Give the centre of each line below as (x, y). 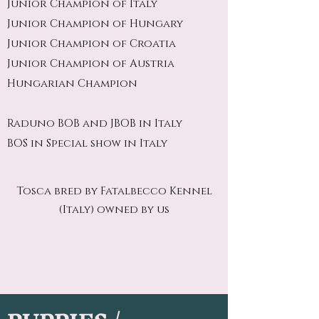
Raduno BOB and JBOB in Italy (95, 124)
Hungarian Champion (72, 84)
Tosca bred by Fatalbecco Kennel (114, 191)
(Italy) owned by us (114, 210)
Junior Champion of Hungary (95, 24)
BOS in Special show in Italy (87, 143)
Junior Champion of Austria (91, 64)
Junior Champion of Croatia (91, 44)
